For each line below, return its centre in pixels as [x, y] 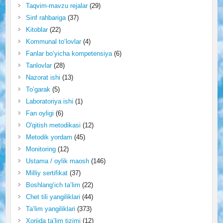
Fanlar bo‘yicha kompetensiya [69, 53]
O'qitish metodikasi [53, 125]
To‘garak [38, 89]
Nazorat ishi [43, 77]
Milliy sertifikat [47, 173]
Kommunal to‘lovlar [53, 41]
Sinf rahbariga [46, 17]
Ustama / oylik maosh [57, 161]
